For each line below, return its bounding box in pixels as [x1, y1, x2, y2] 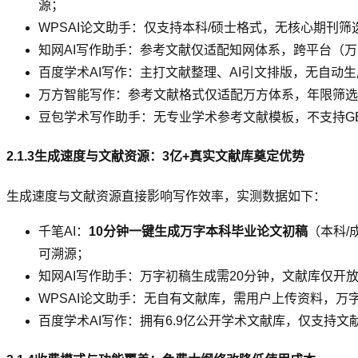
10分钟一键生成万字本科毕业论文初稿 [89, 224, 308, 238]
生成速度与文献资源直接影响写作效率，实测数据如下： [6, 189, 326, 203]
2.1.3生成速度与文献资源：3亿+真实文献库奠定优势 [6, 149, 304, 164]
